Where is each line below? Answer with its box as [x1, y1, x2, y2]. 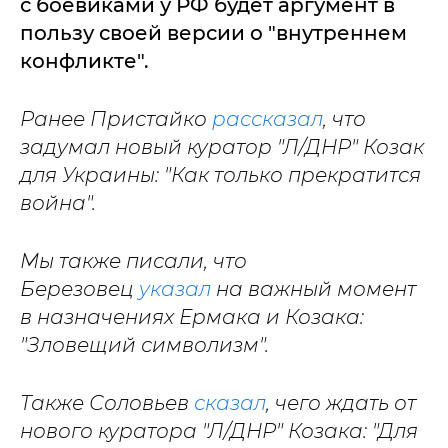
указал [139, 276, 211, 301]
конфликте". [20, 48, 149, 73]
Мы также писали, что [20, 248, 247, 273]
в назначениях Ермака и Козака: [20, 304, 364, 329]
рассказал [212, 106, 323, 131]
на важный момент [211, 276, 416, 301]
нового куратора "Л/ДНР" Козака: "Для [20, 418, 418, 443]
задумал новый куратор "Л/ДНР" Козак [20, 134, 424, 159]
